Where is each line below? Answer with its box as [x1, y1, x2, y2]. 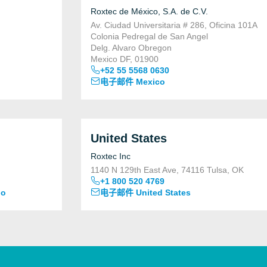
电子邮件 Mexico [100, 77, 165, 86]
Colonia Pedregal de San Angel [91, 32, 208, 41]
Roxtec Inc [91, 151, 131, 161]
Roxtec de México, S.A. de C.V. [91, 7, 208, 16]
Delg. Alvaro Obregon [91, 43, 172, 52]
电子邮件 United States [100, 188, 191, 197]
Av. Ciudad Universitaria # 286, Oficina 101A [91, 20, 257, 30]
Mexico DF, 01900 [91, 54, 159, 64]
